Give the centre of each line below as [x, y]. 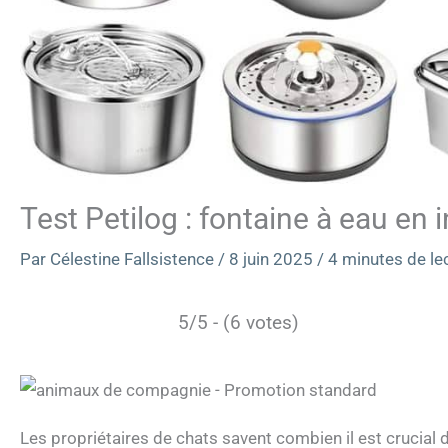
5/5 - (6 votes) [238, 322]
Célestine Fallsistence [134, 258]
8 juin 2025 [273, 258]
